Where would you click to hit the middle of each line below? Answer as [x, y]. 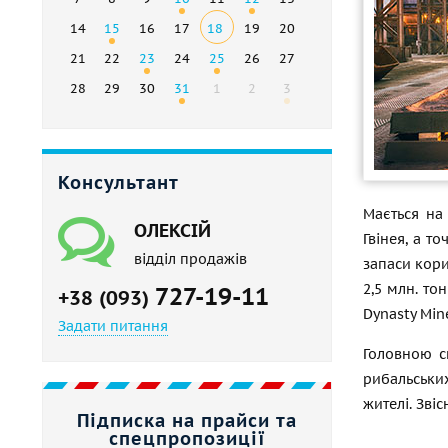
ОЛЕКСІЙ [172, 231]
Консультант [118, 183]
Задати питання [113, 326]
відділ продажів [190, 259]
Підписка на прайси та [187, 421]
